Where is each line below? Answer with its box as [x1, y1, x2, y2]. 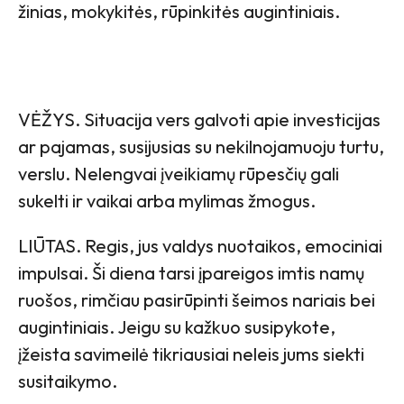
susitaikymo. [18, 369, 117, 392]
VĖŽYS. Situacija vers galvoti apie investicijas [18, 107, 381, 131]
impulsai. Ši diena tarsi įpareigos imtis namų [18, 261, 364, 284]
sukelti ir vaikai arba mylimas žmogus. [18, 188, 316, 212]
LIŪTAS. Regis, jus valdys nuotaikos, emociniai [18, 234, 382, 257]
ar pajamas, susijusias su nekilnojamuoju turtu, [18, 134, 384, 158]
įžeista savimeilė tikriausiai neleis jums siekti [18, 342, 364, 365]
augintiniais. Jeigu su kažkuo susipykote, [18, 315, 335, 338]
